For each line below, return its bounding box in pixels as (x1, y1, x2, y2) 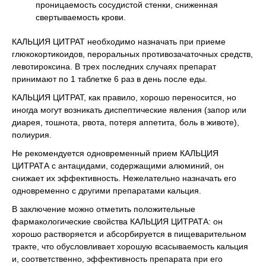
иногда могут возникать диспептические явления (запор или (12, 104, 246, 115)
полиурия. (12, 129, 52, 140)
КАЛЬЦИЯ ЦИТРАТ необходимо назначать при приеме (12, 36, 226, 46)
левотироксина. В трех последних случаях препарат (12, 61, 216, 71)
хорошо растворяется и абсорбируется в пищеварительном (12, 229, 246, 239)
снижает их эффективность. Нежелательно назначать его (12, 173, 236, 183)
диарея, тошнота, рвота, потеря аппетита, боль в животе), (12, 117, 239, 127)
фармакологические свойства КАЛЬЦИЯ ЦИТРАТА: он (12, 216, 223, 226)
